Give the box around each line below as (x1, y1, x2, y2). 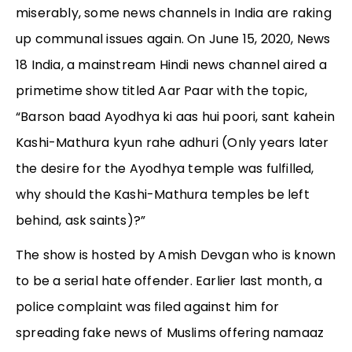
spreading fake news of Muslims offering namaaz (16, 324, 324, 343)
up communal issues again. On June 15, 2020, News (16, 30, 331, 49)
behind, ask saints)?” (16, 211, 146, 230)
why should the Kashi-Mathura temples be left (16, 185, 310, 204)
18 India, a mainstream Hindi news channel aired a (16, 56, 327, 75)
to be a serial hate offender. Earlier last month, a (16, 272, 323, 291)
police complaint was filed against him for (16, 298, 280, 317)
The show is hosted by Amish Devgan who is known (16, 246, 336, 265)
